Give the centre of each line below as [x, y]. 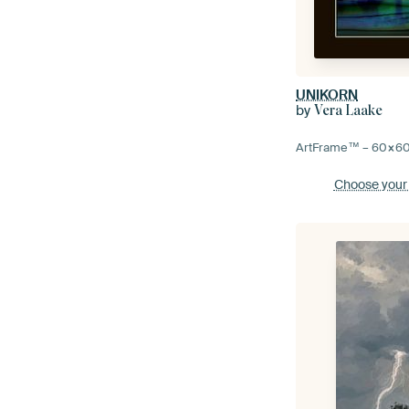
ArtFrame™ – [334, 148]
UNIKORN [327, 95]
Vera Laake [349, 111]
